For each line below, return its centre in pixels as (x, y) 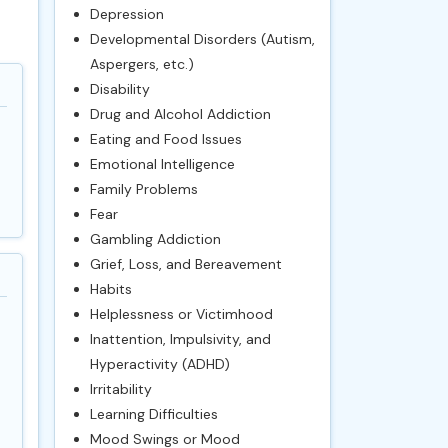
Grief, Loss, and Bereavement (185, 264)
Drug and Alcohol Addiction (180, 114)
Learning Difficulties (153, 414)
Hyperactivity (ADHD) (159, 364)
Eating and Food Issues (165, 139)
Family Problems (143, 189)
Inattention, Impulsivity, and (180, 339)
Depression (126, 14)
